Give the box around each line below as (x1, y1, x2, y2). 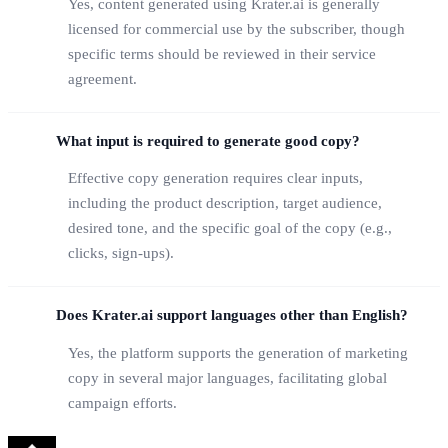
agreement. (68, 70, 137, 87)
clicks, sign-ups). (68, 245, 174, 262)
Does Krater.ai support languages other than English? (56, 307, 408, 324)
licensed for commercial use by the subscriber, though (68, 20, 405, 37)
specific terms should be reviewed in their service (68, 45, 376, 62)
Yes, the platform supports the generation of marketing (68, 344, 408, 361)
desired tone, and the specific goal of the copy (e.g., (68, 220, 392, 237)
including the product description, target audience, (68, 195, 382, 212)
